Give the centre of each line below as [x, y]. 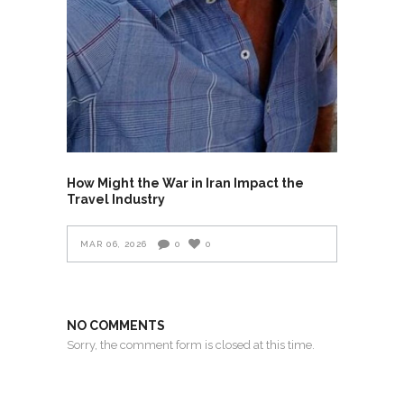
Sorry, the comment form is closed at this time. [191, 345]
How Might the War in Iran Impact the [185, 184]
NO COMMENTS [116, 326]
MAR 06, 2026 [114, 244]
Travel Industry [116, 200]
